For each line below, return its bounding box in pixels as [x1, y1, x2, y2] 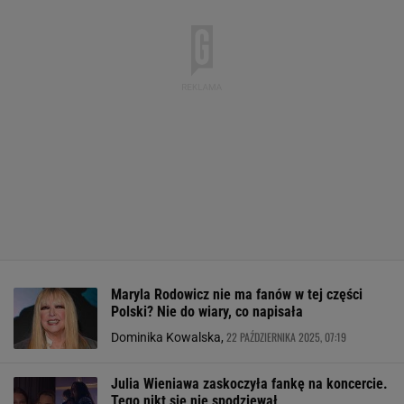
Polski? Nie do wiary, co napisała [111, 303, 303, 320]
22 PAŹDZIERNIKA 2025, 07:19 [226, 329, 346, 344]
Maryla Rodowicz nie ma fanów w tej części [111, 286, 363, 303]
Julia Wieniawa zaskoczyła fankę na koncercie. [111, 375, 388, 392]
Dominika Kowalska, [111, 330, 226, 344]
